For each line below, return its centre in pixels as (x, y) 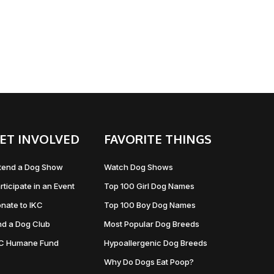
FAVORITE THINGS (157, 139)
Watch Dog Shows (138, 167)
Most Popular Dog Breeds (151, 224)
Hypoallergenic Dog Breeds (155, 243)
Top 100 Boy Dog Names (150, 205)
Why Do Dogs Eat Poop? (149, 262)
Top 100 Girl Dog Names (149, 186)
